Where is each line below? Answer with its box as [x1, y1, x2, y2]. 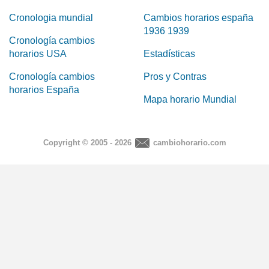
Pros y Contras [144, 71, 207, 82]
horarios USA [9, 48, 67, 59]
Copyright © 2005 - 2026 [43, 138, 131, 147]
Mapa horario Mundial [144, 94, 237, 104]
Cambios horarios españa [144, 12, 253, 23]
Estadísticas [144, 48, 195, 59]
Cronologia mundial [9, 12, 93, 23]
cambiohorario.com [153, 138, 226, 147]
